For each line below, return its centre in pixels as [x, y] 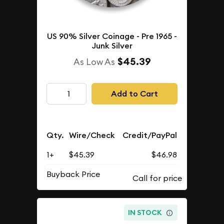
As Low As [94, 62]
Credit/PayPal [150, 135]
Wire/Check [92, 135]
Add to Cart [134, 93]
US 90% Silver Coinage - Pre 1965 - [112, 36]
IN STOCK [145, 212]
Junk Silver [112, 46]
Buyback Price [73, 174]
